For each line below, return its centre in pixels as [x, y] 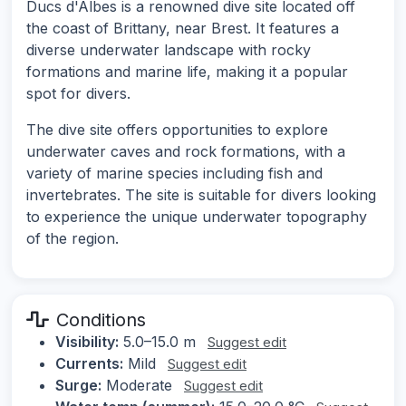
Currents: [89, 364]
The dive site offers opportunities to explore [177, 130]
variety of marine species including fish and [174, 174]
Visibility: [87, 342]
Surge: [78, 386]
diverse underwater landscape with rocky [169, 50]
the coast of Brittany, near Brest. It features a [183, 29]
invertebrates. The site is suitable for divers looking [201, 195]
